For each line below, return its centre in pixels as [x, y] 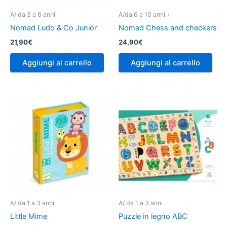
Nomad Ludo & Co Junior [53, 28]
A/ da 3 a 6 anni [33, 15]
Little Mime [29, 217]
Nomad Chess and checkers [168, 28]
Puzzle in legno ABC [153, 217]
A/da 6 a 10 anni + [145, 15]
